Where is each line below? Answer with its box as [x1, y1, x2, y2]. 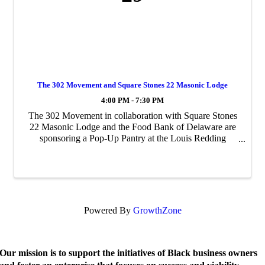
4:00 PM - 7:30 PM [101, 96, 164, 105]
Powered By [83, 205, 133, 215]
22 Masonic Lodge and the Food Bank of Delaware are [29, 122, 236, 132]
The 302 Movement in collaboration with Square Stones [28, 111, 237, 121]
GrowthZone [132, 205, 182, 215]
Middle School [105, 144, 160, 155]
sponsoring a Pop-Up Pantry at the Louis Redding [39, 133, 226, 144]
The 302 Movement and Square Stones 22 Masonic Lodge [37, 80, 228, 90]
